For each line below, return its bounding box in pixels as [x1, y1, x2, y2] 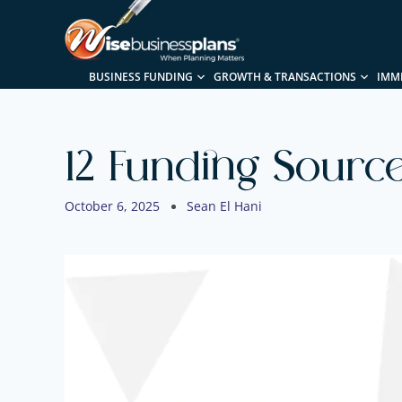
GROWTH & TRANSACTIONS [214, 69, 356, 85]
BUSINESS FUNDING [89, 69, 193, 85]
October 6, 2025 [65, 197, 160, 215]
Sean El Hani [187, 197, 262, 215]
